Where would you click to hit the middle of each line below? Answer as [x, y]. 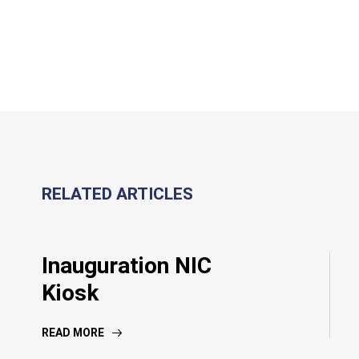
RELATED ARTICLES [117, 194]
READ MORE [73, 333]
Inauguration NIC [127, 266]
